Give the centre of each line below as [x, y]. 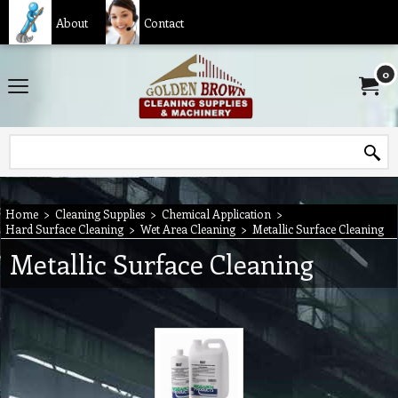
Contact [163, 22]
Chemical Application [216, 214]
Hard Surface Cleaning [64, 229]
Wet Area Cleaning [188, 229]
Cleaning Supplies [100, 214]
